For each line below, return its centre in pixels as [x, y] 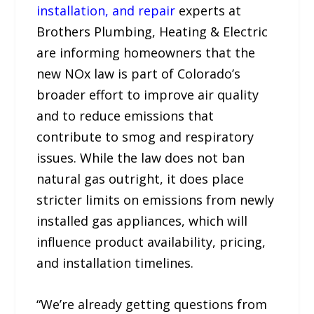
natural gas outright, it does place [141, 178]
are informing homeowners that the [146, 52]
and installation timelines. [115, 262]
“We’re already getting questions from [152, 304]
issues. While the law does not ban [141, 157]
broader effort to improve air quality [148, 94]
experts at [209, 10]
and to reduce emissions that [125, 115]
